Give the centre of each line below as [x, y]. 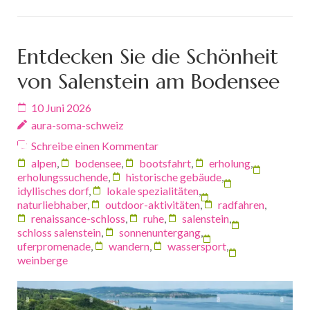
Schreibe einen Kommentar [95, 145]
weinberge [43, 259]
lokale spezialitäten [153, 190]
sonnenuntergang [160, 232]
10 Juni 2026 [61, 107]
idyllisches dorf [53, 190]
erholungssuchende [63, 176]
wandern [129, 246]
